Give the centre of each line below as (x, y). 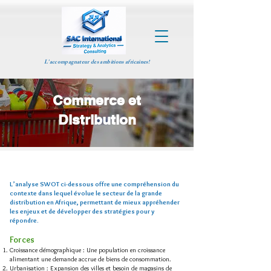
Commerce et (97, 100)
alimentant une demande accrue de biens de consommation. (90, 259)
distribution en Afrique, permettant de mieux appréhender (95, 202)
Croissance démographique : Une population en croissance (87, 250)
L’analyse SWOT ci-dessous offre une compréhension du (94, 184)
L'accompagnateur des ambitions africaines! (97, 63)
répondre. (24, 220)
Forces (22, 240)
